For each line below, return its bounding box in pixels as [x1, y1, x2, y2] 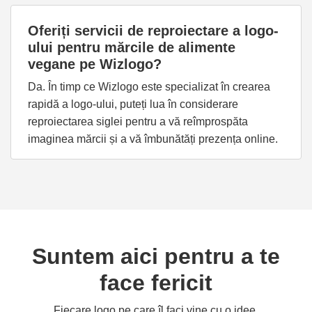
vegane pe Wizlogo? [28, 56, 162, 72]
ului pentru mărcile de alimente [28, 40, 235, 55]
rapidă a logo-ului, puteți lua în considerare [28, 98, 238, 110]
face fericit [100, 270, 212, 295]
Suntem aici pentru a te [32, 244, 280, 269]
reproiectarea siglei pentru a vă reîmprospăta [28, 116, 248, 127]
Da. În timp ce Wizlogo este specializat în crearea [28, 81, 270, 93]
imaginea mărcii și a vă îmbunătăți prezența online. [28, 133, 278, 145]
